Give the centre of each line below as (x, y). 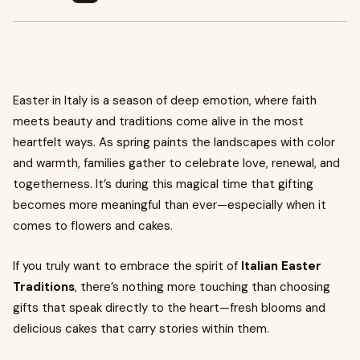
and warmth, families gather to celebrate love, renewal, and (176, 163)
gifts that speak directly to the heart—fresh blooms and (169, 308)
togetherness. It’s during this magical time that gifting (163, 184)
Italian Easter (281, 266)
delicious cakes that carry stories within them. (141, 329)
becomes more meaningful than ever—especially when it (170, 205)
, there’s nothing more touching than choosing (202, 287)
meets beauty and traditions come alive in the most (158, 121)
